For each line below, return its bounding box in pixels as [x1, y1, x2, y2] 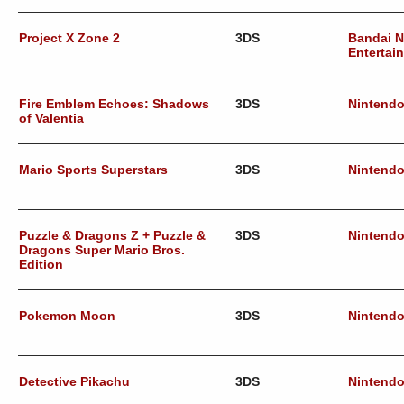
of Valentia [19, 111, 84, 125]
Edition [19, 257, 63, 271]
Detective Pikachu [19, 374, 130, 389]
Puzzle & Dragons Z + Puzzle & [19, 228, 206, 243]
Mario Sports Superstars [19, 162, 168, 177]
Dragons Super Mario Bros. [19, 243, 185, 257]
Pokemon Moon [19, 308, 115, 323]
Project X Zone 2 [19, 31, 120, 45]
